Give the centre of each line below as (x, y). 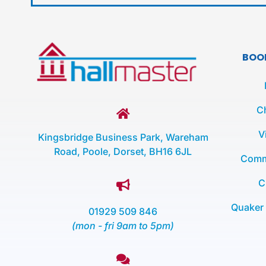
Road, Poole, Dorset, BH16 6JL (123, 152)
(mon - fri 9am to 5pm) (123, 226)
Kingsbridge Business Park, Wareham (123, 137)
